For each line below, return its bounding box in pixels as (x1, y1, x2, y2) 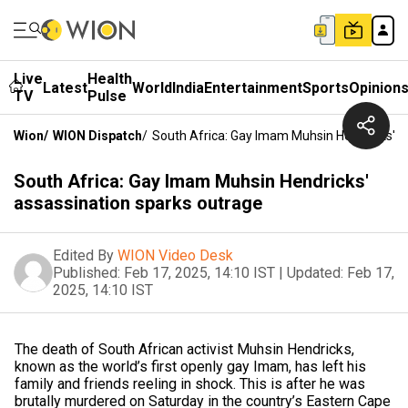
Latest (43, 78, 87, 97)
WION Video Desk (117, 247, 233, 264)
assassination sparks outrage (14, 192, 262, 214)
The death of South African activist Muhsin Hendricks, (15, 341, 354, 358)
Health (87, 70, 132, 87)
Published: (53, 264, 120, 281)
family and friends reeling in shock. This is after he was (15, 375, 365, 393)
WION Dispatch (53, 128, 142, 143)
